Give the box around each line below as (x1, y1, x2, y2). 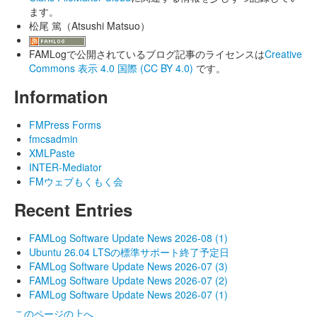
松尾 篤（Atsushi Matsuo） (29, 18, 150, 33)
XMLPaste (29, 146, 75, 160)
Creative (265, 47, 302, 61)
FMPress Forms (29, 117, 101, 132)
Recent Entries (14, 197, 132, 221)
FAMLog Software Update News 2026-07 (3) (29, 259, 228, 273)
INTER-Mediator (29, 160, 102, 174)
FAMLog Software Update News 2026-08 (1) (29, 231, 228, 245)
